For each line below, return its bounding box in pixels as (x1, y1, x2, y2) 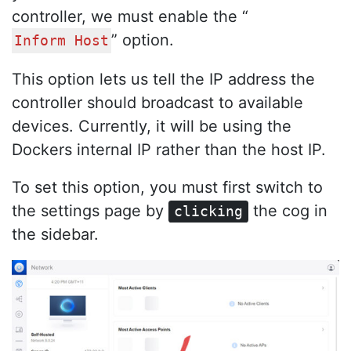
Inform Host (14, 32, 109, 49)
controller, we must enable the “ (12, 6, 248, 26)
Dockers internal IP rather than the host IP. (12, 139, 326, 159)
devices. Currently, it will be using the (12, 116, 291, 136)
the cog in (248, 201, 328, 220)
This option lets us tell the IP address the (12, 69, 315, 89)
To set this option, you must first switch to (12, 177, 323, 197)
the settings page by (12, 201, 168, 220)
